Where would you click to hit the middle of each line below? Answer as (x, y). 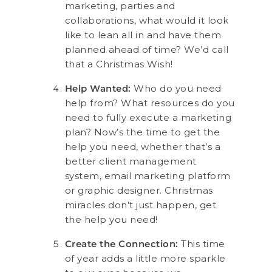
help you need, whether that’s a (142, 146)
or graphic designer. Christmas (139, 190)
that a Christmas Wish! (119, 64)
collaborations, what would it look (147, 20)
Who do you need (176, 88)
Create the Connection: (121, 243)
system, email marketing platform (148, 175)
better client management (131, 161)
